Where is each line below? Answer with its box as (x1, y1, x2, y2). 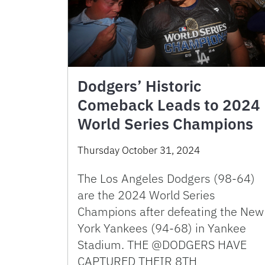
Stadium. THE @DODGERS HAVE (77, 237, 247, 253)
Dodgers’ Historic (77, 76, 201, 96)
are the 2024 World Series (77, 187, 215, 203)
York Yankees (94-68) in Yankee (77, 220, 246, 237)
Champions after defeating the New (77, 203, 264, 220)
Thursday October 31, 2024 (77, 144, 200, 157)
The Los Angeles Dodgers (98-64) (77, 170, 255, 187)
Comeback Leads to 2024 (77, 95, 260, 115)
